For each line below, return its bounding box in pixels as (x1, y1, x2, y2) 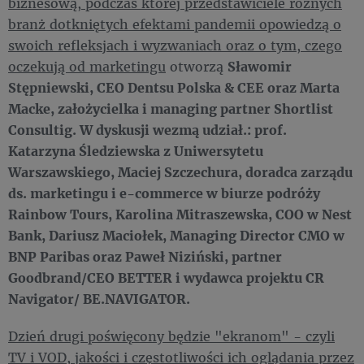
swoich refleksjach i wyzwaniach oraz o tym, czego (8, 36, 342, 54)
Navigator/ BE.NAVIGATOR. (8, 289, 190, 307)
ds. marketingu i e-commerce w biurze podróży (8, 184, 320, 201)
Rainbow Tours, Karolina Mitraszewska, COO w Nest (8, 205, 352, 223)
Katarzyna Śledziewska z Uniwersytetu (8, 141, 263, 159)
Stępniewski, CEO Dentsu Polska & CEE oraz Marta (8, 78, 340, 96)
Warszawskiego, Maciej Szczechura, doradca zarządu (8, 162, 353, 180)
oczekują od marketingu (8, 57, 166, 75)
